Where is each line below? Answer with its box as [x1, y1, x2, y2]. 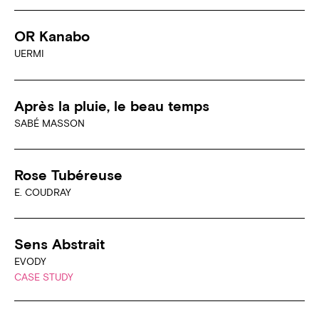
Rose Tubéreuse [14, 167, 122, 184]
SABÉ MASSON [14, 117, 85, 129]
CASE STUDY [14, 271, 73, 283]
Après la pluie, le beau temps [14, 97, 209, 114]
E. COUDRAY [14, 187, 71, 199]
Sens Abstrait [14, 236, 105, 253]
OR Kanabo [14, 28, 90, 45]
